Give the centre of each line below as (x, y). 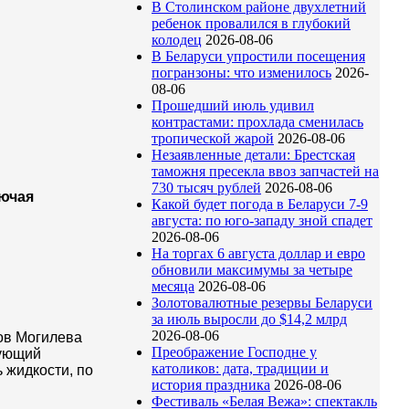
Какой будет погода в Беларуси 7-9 (260, 204)
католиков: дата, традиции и (240, 369)
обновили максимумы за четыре (252, 270)
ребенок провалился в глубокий (251, 24)
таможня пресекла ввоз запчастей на (265, 172)
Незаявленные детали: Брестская (253, 155)
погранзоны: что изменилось (241, 73)
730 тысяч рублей (206, 188)
